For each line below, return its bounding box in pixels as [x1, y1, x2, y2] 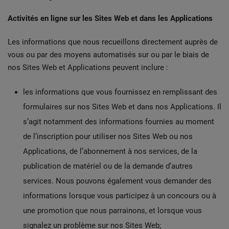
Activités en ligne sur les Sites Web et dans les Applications [8, 14, 213, 23]
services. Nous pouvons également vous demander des [23, 176, 212, 186]
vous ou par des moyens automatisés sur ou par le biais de [8, 50, 209, 59]
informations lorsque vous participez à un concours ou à [23, 191, 216, 200]
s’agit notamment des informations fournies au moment [23, 117, 214, 126]
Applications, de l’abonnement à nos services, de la [23, 147, 197, 156]
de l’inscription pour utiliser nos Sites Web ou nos [23, 132, 193, 141]
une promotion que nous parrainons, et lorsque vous [23, 206, 202, 215]
